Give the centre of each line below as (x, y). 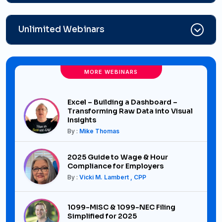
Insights (82, 120)
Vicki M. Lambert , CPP (113, 177)
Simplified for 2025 (102, 216)
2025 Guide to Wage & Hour (118, 157)
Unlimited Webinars (61, 30)
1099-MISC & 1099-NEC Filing (121, 207)
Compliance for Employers (115, 166)
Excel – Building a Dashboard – (122, 102)
